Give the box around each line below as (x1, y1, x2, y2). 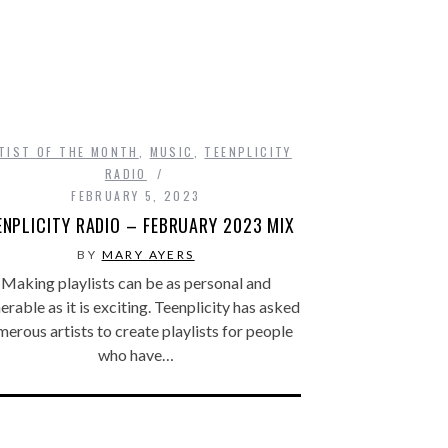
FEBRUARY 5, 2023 (71, 186, 201, 204)
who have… (98, 344, 174, 364)
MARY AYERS (101, 246, 195, 262)
